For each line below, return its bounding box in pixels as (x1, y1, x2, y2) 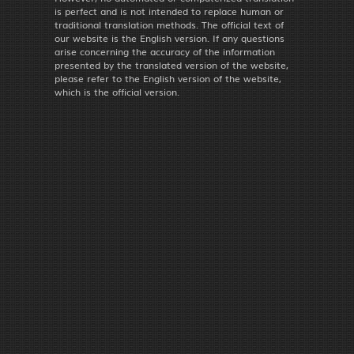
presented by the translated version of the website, (55, 57, 288, 72)
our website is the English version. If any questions (55, 30, 284, 45)
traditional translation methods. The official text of (55, 17, 284, 32)
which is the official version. (55, 84, 179, 99)
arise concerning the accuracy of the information (55, 43, 275, 58)
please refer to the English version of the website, (55, 70, 281, 85)
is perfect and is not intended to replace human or (55, 3, 284, 18)
